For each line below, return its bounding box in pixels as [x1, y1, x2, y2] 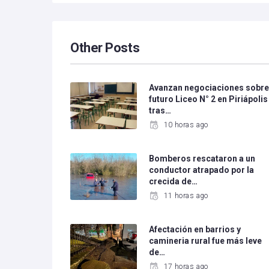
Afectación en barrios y [149, 225, 241, 235]
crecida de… [149, 177, 198, 187]
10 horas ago [163, 121, 208, 129]
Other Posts [70, 40, 140, 55]
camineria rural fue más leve [149, 236, 262, 246]
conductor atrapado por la [149, 165, 255, 175]
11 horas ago [163, 192, 208, 201]
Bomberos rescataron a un [149, 154, 256, 164]
